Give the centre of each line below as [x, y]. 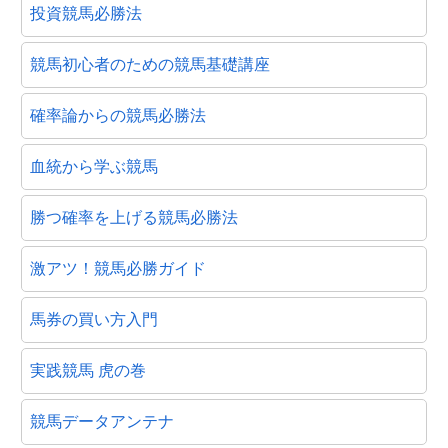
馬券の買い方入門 [94, 319]
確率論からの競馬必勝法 [118, 115]
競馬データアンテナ [102, 421]
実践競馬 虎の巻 [88, 370]
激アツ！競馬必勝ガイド [118, 268]
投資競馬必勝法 [86, 13]
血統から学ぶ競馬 [94, 166]
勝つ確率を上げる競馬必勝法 [134, 217]
